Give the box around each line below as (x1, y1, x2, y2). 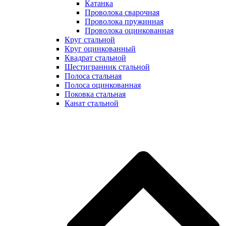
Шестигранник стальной (65, 62, 150, 71)
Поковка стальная (65, 89, 126, 98)
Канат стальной (65, 98, 119, 107)
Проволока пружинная (85, 17, 163, 26)
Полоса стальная (65, 71, 122, 80)
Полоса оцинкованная (65, 80, 141, 89)
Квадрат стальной (65, 53, 126, 62)
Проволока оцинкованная (85, 26, 174, 35)
